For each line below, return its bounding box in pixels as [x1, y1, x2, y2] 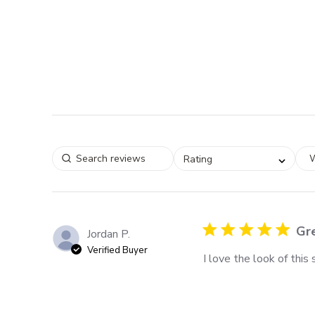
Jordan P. [86, 226, 130, 242]
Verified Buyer [86, 244, 148, 257]
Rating [183, 152, 212, 165]
